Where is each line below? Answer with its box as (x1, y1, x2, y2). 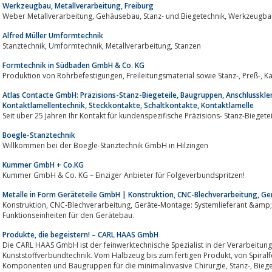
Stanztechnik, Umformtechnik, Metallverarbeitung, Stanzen (174, 40, 201, 51)
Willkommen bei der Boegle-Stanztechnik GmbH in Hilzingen (2, 140, 208, 151)
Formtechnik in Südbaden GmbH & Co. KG (2, 59, 144, 70)
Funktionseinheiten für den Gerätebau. (2, 209, 134, 220)
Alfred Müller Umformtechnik (2, 30, 103, 41)
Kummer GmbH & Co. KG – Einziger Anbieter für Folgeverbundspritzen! (2, 169, 245, 180)
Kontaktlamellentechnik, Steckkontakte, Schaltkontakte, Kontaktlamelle (2, 100, 254, 110)
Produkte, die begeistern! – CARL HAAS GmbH (2, 229, 158, 240)
